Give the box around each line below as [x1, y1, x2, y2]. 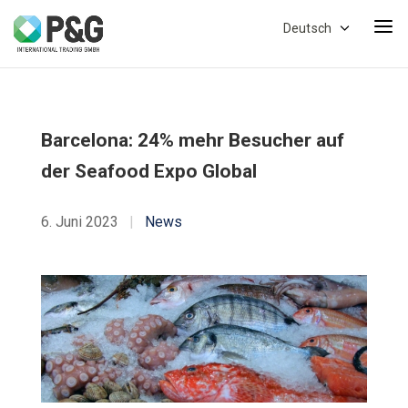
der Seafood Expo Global [40, 160, 257, 182]
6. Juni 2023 [40, 213, 122, 230]
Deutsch [282, 21, 332, 36]
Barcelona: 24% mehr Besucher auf [40, 129, 344, 151]
